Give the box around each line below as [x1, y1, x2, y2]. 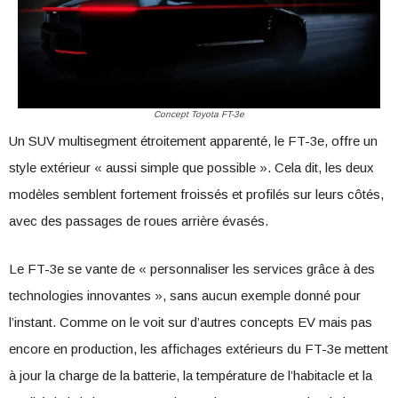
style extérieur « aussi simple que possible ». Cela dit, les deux [9, 159, 374, 175]
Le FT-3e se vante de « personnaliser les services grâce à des [9, 260, 375, 276]
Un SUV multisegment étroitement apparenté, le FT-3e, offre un [9, 132, 378, 148]
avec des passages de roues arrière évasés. [9, 212, 268, 228]
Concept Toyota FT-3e [154, 108, 244, 119]
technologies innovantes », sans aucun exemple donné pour [9, 287, 361, 303]
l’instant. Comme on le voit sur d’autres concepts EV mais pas [9, 314, 372, 330]
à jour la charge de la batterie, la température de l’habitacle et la [9, 367, 372, 383]
